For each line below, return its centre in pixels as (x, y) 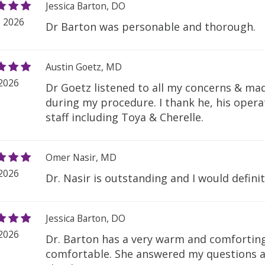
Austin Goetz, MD (84, 67)
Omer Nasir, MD (81, 158)
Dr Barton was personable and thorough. (151, 27)
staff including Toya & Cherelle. (125, 117)
